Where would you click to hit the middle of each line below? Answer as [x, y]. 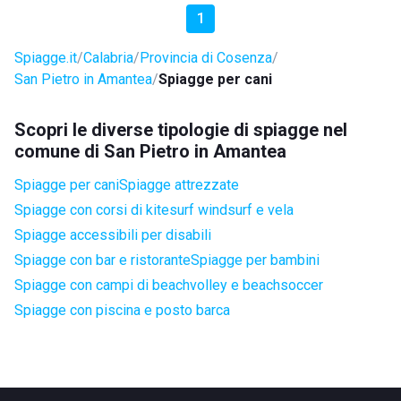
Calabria [108, 58]
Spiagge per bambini [255, 260]
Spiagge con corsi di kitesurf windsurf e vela [154, 210]
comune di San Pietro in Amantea [150, 151]
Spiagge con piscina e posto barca [122, 310]
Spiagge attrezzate [179, 185]
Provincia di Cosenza [206, 58]
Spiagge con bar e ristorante [102, 260]
